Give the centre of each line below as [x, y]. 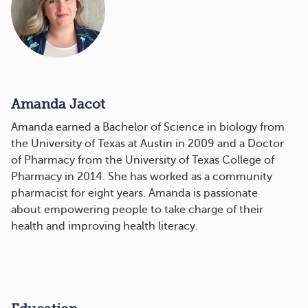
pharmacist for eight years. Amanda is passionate [134, 194]
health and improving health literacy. [104, 227]
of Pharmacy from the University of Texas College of [143, 161]
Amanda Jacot [58, 105]
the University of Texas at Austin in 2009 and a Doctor [147, 144]
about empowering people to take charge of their [137, 210]
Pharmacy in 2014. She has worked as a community [142, 177]
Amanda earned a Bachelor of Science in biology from [148, 128]
